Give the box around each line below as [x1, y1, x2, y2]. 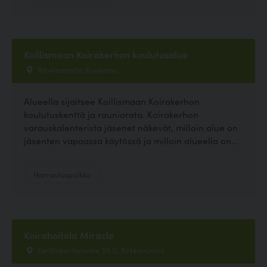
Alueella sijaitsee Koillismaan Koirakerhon [24, 94, 200, 107]
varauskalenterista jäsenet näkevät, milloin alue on [24, 120, 238, 133]
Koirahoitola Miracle [24, 228, 114, 241]
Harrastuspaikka [33, 168, 91, 179]
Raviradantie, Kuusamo [36, 63, 117, 74]
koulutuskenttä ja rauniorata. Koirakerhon [24, 107, 198, 120]
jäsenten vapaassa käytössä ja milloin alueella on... [24, 133, 238, 147]
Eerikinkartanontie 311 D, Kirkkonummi [36, 244, 164, 255]
